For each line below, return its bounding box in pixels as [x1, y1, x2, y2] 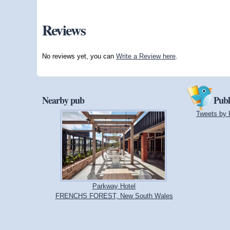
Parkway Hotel [92, 182, 136, 190]
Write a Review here [116, 52, 176, 60]
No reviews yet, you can [42, 52, 116, 60]
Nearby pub [42, 93, 84, 107]
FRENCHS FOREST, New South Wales [55, 191, 173, 200]
